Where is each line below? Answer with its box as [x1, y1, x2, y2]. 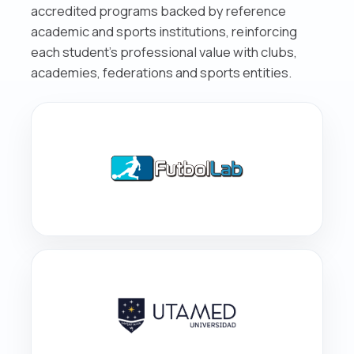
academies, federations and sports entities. [31, 62, 292, 81]
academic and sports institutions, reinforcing [31, 21, 297, 40]
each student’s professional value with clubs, [31, 42, 297, 61]
